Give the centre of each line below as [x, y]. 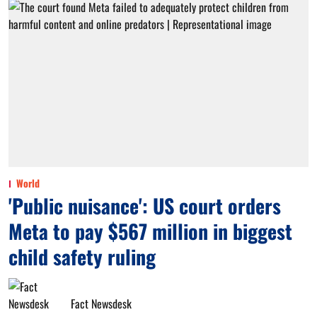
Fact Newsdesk [101, 304]
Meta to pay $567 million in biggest [150, 231]
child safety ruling [82, 257]
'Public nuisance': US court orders [145, 206]
